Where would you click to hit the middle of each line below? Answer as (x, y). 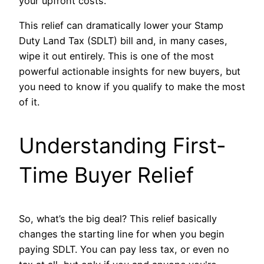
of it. (29, 102)
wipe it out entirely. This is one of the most (116, 56)
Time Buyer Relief (106, 175)
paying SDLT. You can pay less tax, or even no (124, 249)
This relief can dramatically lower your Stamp (121, 25)
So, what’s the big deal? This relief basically (118, 219)
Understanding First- (123, 146)
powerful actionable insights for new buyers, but (130, 71)
